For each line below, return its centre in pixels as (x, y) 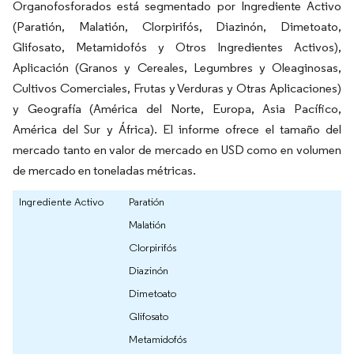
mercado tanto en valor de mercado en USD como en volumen (177, 150)
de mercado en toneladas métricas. (104, 171)
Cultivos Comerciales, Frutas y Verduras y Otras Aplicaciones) (177, 88)
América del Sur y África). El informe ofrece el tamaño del (177, 130)
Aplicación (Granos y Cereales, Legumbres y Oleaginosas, (177, 68)
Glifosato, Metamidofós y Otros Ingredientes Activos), (177, 47)
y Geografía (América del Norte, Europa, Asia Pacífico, (177, 109)
